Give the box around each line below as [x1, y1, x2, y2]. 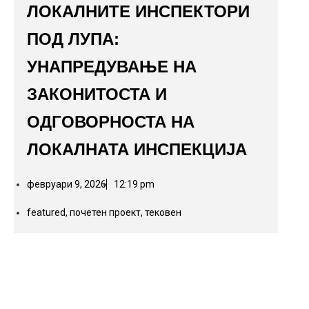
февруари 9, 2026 [27, 179, 107, 190]
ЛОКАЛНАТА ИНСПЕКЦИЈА [27, 140, 248, 159]
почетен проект [70, 207, 141, 218]
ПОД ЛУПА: [27, 30, 120, 48]
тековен [145, 207, 182, 218]
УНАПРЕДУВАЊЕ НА [27, 57, 197, 76]
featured [27, 207, 66, 218]
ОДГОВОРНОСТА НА [27, 112, 195, 131]
